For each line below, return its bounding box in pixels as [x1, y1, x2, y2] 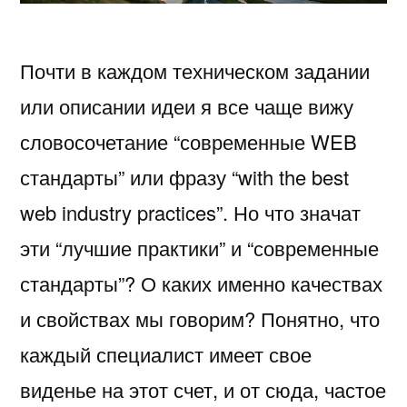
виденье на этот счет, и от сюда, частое [20, 374, 386, 403]
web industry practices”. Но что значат [20, 197, 361, 226]
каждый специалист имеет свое [20, 339, 312, 368]
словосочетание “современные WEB [20, 126, 357, 155]
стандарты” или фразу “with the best [20, 162, 349, 191]
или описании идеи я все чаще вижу [20, 91, 353, 120]
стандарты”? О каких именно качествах [20, 268, 382, 297]
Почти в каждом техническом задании [20, 55, 370, 84]
